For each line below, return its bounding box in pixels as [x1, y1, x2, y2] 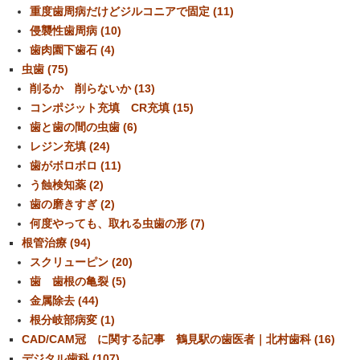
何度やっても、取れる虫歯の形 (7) [30, 217, 205, 231]
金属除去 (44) [30, 294, 99, 308]
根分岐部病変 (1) [30, 313, 115, 327]
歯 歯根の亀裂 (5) [30, 275, 126, 288]
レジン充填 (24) [30, 140, 110, 153]
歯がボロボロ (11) [30, 159, 121, 173]
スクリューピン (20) [30, 256, 133, 269]
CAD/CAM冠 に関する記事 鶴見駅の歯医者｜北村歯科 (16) [22, 333, 335, 346]
